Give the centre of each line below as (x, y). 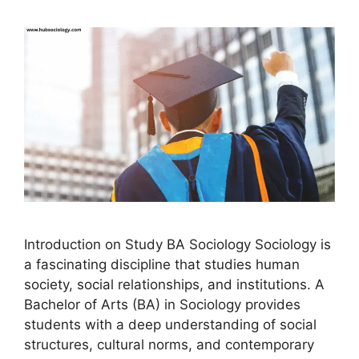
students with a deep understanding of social (170, 325)
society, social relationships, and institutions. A (174, 285)
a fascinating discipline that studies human (162, 265)
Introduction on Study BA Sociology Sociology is (177, 245)
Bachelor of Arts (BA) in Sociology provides (162, 305)
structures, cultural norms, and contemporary (169, 345)
